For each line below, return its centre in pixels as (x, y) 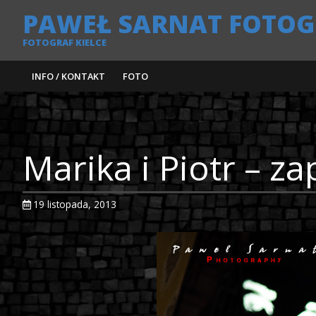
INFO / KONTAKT (68, 76)
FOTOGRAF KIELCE (65, 42)
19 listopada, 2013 (75, 204)
